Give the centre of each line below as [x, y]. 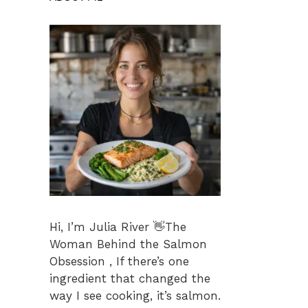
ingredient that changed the [130, 278]
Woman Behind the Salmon [128, 244]
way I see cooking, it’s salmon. [135, 295]
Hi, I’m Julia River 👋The [118, 227]
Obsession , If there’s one [119, 261]
